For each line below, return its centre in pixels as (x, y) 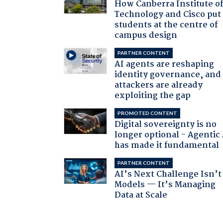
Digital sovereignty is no (166, 124)
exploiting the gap (153, 96)
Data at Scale (141, 195)
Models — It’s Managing (165, 185)
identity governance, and (168, 75)
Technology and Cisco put (168, 14)
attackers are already (159, 85)
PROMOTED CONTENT (148, 113)
